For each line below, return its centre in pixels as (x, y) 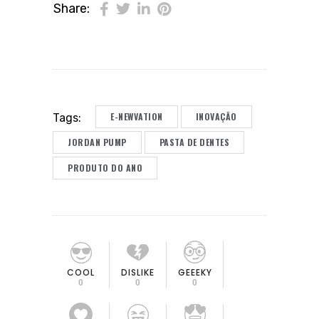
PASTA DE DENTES (194, 142)
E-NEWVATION (137, 117)
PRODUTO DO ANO (105, 168)
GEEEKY (195, 273)
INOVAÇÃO (216, 117)
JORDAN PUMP (97, 142)
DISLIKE (138, 272)
